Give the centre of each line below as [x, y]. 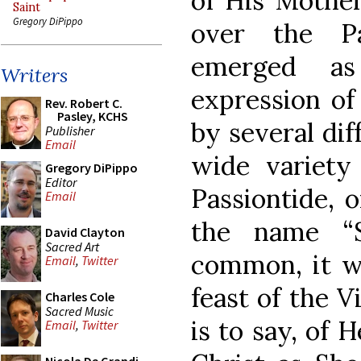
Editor [61, 182]
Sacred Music [79, 311]
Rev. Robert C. [84, 103]
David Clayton [85, 232]
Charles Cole [80, 297]
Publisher [70, 130]
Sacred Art [72, 246]
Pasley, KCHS [93, 116]
